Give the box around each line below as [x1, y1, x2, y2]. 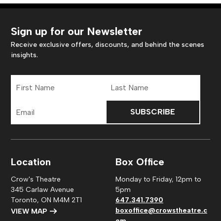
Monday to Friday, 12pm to [115, 175, 201, 184]
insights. [11, 51, 38, 59]
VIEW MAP [11, 207, 49, 216]
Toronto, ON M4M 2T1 [11, 196, 82, 204]
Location [11, 156, 51, 168]
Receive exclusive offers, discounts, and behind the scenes [11, 40, 205, 49]
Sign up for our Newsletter [11, 25, 143, 38]
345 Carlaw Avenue [11, 185, 74, 194]
